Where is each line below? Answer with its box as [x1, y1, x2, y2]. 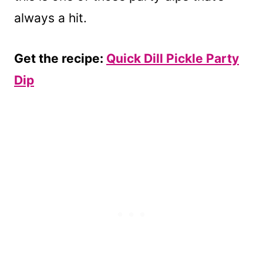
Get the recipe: [14, 51, 106, 66]
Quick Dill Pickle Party [106, 51, 239, 66]
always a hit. [14, 11, 87, 26]
